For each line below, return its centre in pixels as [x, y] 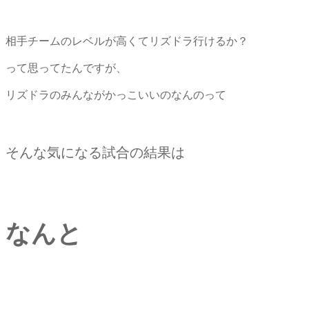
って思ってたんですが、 [66, 67]
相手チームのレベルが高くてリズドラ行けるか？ [127, 40]
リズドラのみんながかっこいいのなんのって [116, 94]
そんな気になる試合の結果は [95, 152]
